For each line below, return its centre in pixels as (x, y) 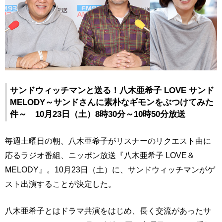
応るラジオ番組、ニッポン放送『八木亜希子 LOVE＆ (100, 155)
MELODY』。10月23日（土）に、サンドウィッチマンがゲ (110, 170)
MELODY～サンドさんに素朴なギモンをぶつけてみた (112, 102)
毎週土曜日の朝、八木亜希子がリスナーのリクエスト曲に (108, 141)
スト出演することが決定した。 (60, 184)
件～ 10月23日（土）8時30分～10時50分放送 (98, 114)
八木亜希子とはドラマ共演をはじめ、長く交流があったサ (108, 211)
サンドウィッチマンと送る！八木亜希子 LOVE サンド (112, 90)
